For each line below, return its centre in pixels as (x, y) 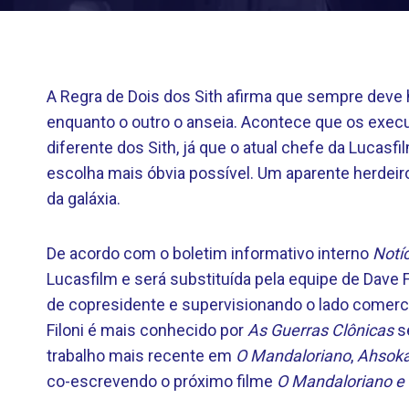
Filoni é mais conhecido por (147, 330)
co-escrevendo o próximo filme (162, 381)
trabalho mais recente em (141, 356)
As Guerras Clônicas (320, 330)
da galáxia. (84, 199)
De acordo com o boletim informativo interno (210, 253)
